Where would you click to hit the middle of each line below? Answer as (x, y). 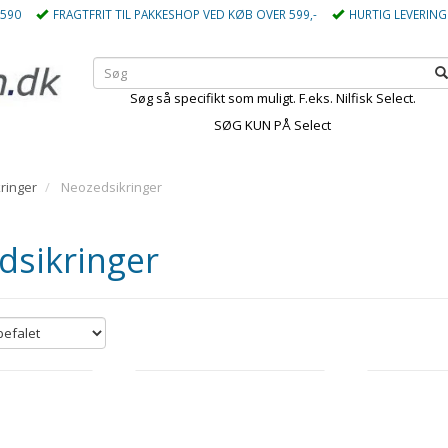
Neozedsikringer (111, 187)
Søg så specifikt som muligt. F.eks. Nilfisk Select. (272, 98)
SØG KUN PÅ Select (273, 125)
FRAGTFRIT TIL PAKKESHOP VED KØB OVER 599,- (185, 14)
